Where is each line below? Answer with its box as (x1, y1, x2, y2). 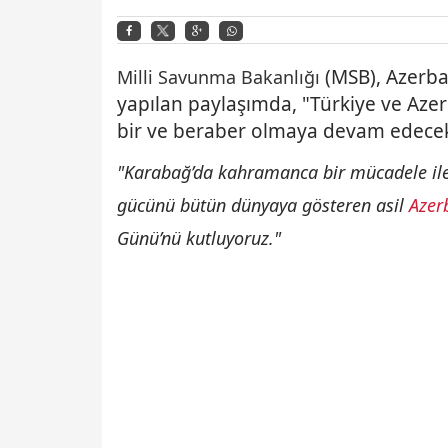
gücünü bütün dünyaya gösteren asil (117, 193, 409, 218)
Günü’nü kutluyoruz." (117, 226, 286, 251)
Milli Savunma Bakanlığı (117, 65, 320, 90)
